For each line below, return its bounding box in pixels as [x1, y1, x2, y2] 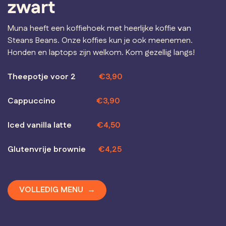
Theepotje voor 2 [8, 71, 76, 83]
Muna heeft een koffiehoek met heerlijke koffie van [8, 22, 191, 34]
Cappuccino [8, 95, 55, 107]
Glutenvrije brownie [8, 143, 86, 155]
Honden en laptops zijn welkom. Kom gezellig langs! [8, 46, 195, 59]
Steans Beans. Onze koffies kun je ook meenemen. [8, 34, 193, 46]
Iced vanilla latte [8, 119, 72, 131]
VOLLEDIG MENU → [19, 184, 95, 196]
